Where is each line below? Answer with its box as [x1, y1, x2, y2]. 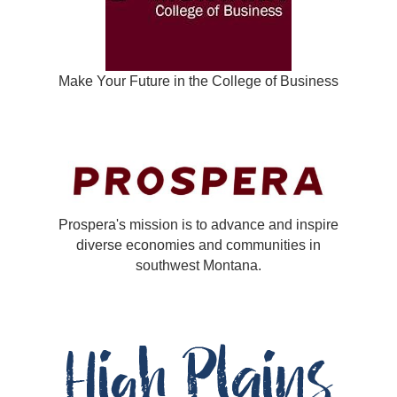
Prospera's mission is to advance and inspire [58, 216, 339, 232]
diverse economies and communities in [76, 237, 321, 253]
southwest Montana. [136, 257, 261, 273]
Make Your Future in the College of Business [58, 74, 339, 89]
